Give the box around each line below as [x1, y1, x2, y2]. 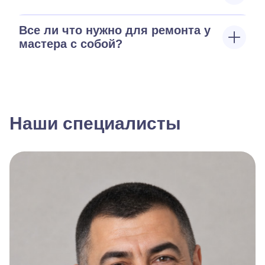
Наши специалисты [9, 114, 181, 133]
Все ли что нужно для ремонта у [19, 24, 211, 37]
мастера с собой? [19, 37, 122, 50]
